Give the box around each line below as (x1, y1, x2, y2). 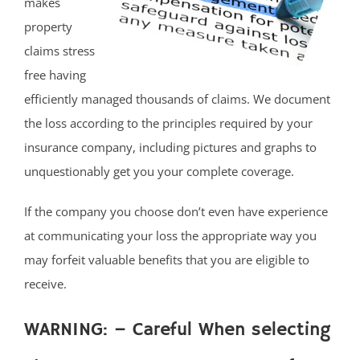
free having (24, 66, 86, 83)
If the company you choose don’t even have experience (24, 202, 328, 219)
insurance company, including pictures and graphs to (24, 138, 317, 155)
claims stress (24, 42, 95, 59)
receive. (24, 275, 67, 292)
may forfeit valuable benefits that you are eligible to (24, 251, 309, 268)
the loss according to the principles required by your (24, 114, 313, 131)
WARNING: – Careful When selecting (24, 317, 330, 342)
